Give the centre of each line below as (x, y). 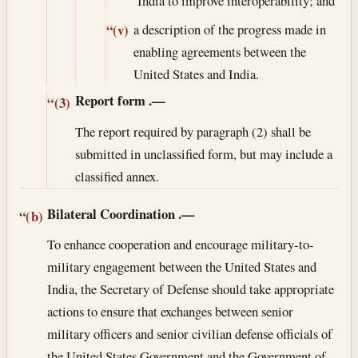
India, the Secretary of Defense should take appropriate (191, 289)
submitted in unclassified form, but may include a (203, 153)
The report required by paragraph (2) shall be (193, 131)
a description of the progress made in (230, 29)
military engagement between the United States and (182, 267)
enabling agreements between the (220, 51)
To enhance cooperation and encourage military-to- (181, 245)
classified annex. (117, 176)
